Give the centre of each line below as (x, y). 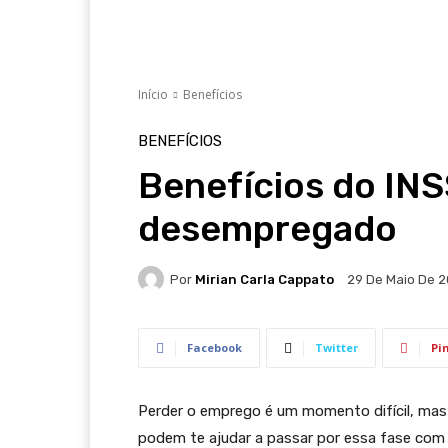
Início (153, 94)
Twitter (336, 347)
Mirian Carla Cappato (264, 279)
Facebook (214, 347)
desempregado (267, 228)
